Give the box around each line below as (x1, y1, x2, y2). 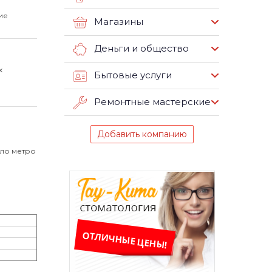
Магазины (94, 16, 143, 28)
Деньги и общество (94, 42, 189, 55)
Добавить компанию (97, 129, 187, 140)
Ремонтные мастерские (94, 96, 211, 108)
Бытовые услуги (94, 69, 172, 81)
